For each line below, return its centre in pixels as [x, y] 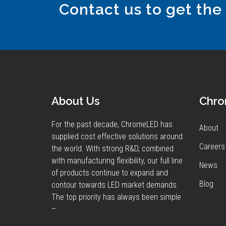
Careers [212, 147]
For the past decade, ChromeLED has [112, 124]
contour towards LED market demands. [115, 185]
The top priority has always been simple [116, 197]
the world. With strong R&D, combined [112, 149]
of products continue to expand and [110, 173]
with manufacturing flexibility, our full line [117, 161]
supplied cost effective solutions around [117, 136]
